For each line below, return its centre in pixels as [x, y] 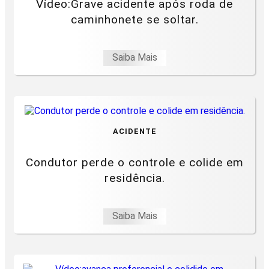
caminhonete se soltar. [134, 19]
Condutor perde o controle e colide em [134, 162]
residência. [134, 178]
